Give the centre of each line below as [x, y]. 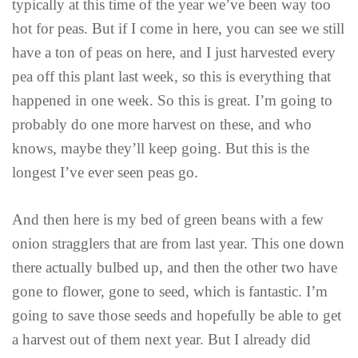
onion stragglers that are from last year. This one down [178, 243]
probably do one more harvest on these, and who [162, 125]
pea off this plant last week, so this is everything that [171, 77]
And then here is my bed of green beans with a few [168, 219]
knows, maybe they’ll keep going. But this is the [161, 149]
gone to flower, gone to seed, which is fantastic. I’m [170, 291]
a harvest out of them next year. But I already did [161, 339]
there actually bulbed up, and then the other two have [175, 267]
